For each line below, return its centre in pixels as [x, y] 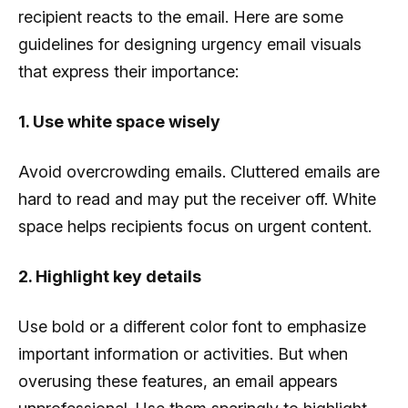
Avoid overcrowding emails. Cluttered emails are [199, 171]
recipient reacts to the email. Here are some [181, 16]
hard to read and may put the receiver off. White [197, 199]
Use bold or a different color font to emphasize [192, 326]
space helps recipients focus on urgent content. [195, 226]
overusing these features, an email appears [178, 381]
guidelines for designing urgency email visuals [190, 44]
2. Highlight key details [110, 276]
